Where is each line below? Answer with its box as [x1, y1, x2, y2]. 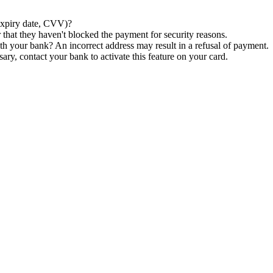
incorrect [69, 40, 103, 51]
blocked [68, 29, 99, 40]
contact [19, 51, 47, 62]
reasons [196, 29, 225, 40]
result [155, 40, 176, 51]
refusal [195, 40, 221, 51]
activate [101, 51, 130, 62]
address [105, 40, 134, 51]
